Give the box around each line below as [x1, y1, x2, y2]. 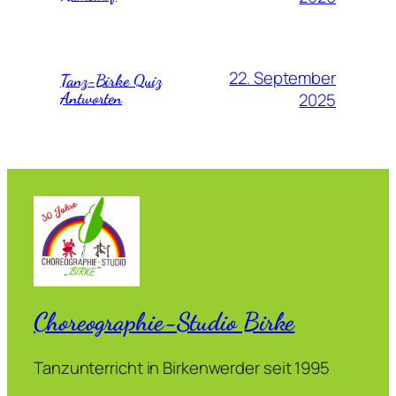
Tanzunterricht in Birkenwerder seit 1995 [34, 355, 330, 379]
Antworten [60, 88, 123, 109]
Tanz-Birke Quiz [60, 71, 162, 91]
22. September [229, 66, 336, 90]
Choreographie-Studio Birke [34, 306, 295, 337]
